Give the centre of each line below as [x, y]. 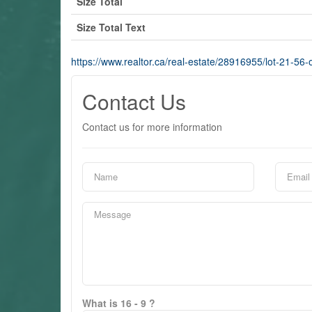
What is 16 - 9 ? [119, 303]
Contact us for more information [152, 126]
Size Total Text [111, 27]
